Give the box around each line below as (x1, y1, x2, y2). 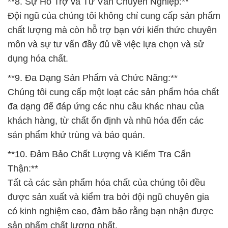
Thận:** (8, 163, 38, 174)
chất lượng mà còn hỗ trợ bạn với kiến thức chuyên (8, 25, 217, 35)
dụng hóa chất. (8, 53, 68, 64)
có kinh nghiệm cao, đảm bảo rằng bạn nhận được (8, 206, 213, 216)
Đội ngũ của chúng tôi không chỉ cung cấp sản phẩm (8, 11, 220, 21)
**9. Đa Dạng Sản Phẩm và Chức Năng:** (8, 73, 178, 83)
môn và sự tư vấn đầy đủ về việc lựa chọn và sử (8, 39, 204, 49)
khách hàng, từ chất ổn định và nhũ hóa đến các (8, 116, 204, 126)
